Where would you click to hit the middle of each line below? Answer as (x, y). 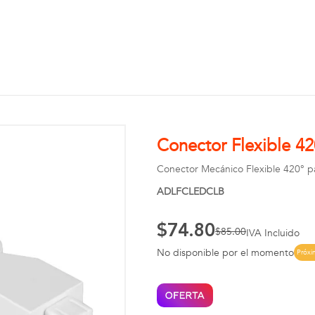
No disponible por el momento (225, 253)
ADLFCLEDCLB (190, 192)
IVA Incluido (272, 233)
